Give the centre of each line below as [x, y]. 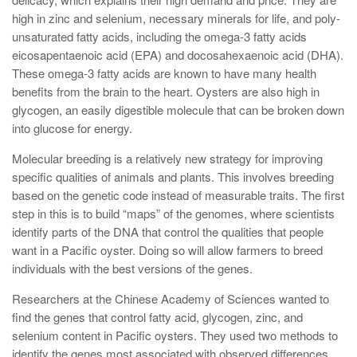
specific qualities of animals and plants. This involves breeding [173, 177]
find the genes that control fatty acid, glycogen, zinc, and [157, 317]
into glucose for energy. [72, 128]
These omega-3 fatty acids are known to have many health [164, 73]
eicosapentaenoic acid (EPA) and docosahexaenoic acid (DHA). [178, 55]
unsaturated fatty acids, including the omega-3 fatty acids [159, 37]
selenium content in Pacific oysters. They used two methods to [175, 335]
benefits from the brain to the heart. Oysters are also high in [166, 92]
